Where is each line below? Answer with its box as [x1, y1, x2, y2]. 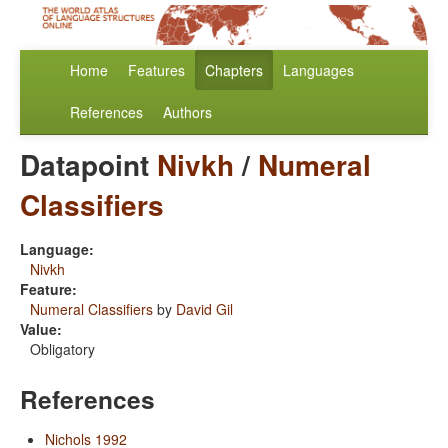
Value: [20, 319, 62, 340]
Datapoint [20, 144, 157, 186]
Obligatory [30, 339, 95, 360]
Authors [163, 102, 212, 123]
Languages [283, 60, 354, 81]
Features [128, 60, 185, 81]
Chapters [205, 60, 263, 81]
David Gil [176, 299, 233, 320]
